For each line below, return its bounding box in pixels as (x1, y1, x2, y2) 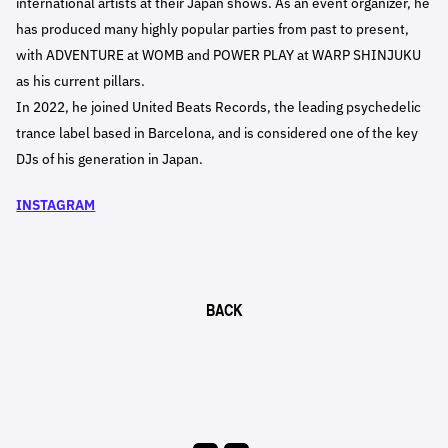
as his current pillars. (16, 75, 146, 88)
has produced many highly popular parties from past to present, (16, 23, 410, 36)
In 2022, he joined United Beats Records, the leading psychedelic (16, 101, 422, 114)
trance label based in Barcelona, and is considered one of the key (16, 127, 419, 140)
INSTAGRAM (16, 199, 96, 212)
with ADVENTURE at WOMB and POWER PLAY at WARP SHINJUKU (16, 49, 422, 62)
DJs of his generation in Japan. (16, 153, 204, 166)
